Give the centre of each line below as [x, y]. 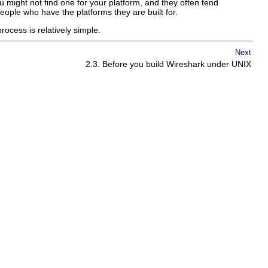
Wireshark [185, 64]
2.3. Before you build [126, 64]
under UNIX [228, 64]
